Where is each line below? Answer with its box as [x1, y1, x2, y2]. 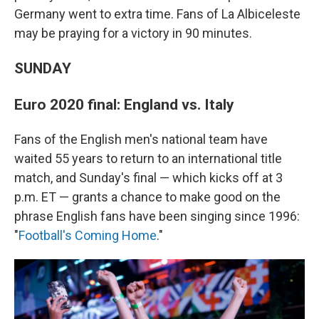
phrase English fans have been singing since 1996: [14, 208, 300, 224]
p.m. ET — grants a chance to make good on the [14, 189, 281, 204]
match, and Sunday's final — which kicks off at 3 [14, 169, 283, 185]
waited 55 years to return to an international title [14, 150, 282, 166]
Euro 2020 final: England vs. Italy [14, 95, 234, 113]
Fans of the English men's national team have [14, 131, 268, 147]
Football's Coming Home [19, 227, 157, 243]
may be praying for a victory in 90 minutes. [14, 25, 252, 41]
